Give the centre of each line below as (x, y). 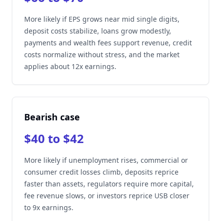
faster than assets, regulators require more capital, (109, 184)
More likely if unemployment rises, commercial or (106, 160)
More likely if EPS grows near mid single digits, (102, 19)
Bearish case (52, 117)
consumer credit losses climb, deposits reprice (101, 172)
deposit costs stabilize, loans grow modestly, (98, 31)
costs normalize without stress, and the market (102, 55)
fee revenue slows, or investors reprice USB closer (107, 196)
